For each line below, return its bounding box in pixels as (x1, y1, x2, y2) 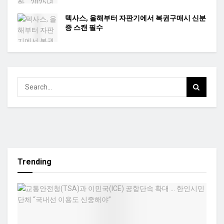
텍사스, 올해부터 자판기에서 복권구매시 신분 (65, 13, 206, 22)
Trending (17, 157, 51, 167)
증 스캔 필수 (65, 23, 103, 31)
